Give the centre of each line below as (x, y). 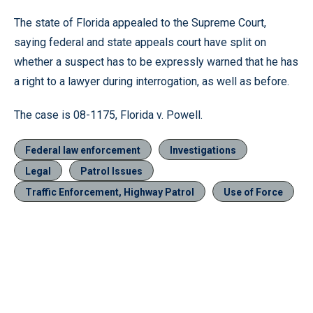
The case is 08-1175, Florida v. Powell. (108, 115)
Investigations (203, 150)
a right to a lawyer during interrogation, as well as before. (152, 81)
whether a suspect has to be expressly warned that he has (156, 62)
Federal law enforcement (83, 150)
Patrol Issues (111, 171)
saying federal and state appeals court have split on (140, 42)
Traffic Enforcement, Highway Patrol (110, 192)
